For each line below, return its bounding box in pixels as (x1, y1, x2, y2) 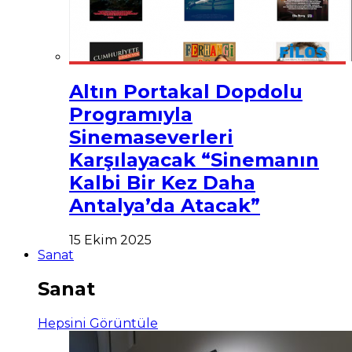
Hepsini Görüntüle (38, 316, 158, 332)
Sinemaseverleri (69, 125, 233, 148)
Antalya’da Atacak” (69, 193, 260, 217)
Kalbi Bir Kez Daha (69, 170, 255, 194)
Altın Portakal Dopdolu (69, 79, 302, 103)
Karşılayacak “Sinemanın (69, 148, 319, 171)
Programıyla (69, 102, 192, 126)
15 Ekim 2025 (69, 232, 152, 247)
